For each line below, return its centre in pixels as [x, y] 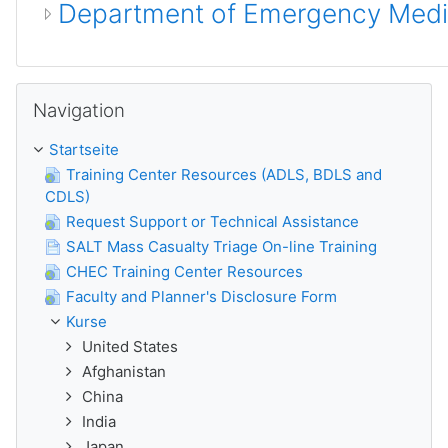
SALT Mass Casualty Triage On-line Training [221, 246]
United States [130, 346]
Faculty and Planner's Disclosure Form [201, 296]
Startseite [84, 149]
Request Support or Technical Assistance [212, 221]
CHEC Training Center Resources [184, 271]
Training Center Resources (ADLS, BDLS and [224, 174]
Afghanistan [124, 371]
